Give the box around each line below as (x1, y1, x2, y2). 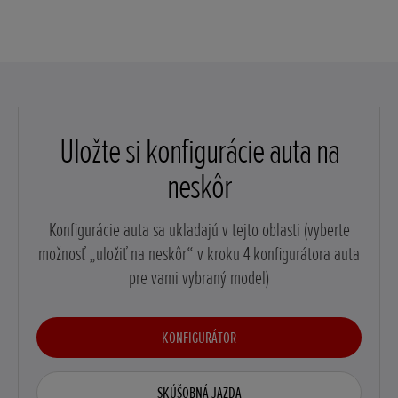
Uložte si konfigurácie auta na (59, 129, 339, 173)
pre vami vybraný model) (129, 266, 269, 291)
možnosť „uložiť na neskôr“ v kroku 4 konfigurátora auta (38, 242, 360, 267)
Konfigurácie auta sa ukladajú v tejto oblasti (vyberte (48, 218, 350, 243)
